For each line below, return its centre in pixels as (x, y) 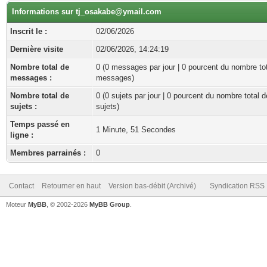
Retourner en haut (71, 186)
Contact (21, 186)
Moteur (17, 204)
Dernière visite (37, 49)
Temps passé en (40, 124)
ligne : (22, 135)
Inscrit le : (29, 31)
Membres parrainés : (48, 153)
